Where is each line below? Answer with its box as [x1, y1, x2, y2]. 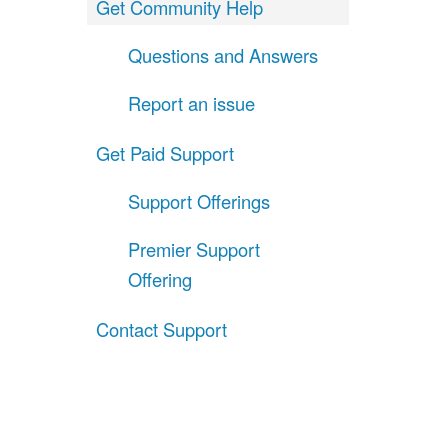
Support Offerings [128, 187, 271, 214]
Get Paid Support [96, 139, 235, 166]
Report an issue [128, 89, 256, 116]
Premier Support [128, 235, 261, 262]
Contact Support [96, 315, 228, 342]
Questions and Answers [128, 41, 319, 68]
